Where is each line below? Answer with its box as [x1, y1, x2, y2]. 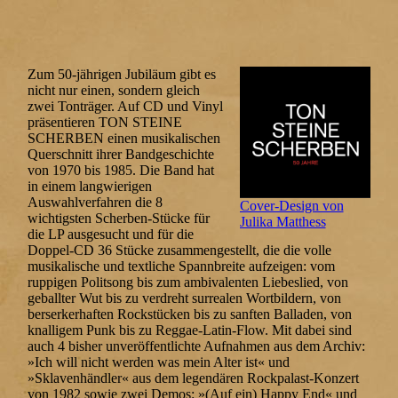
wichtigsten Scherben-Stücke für [28, 211, 211, 227]
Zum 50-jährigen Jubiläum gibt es [28, 67, 217, 83]
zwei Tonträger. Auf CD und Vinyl [28, 99, 224, 115]
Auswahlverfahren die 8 [28, 195, 163, 211]
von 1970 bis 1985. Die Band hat [28, 163, 215, 179]
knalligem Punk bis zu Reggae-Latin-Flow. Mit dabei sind [28, 322, 353, 338]
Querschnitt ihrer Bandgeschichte [28, 147, 215, 163]
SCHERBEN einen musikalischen [28, 131, 221, 147]
